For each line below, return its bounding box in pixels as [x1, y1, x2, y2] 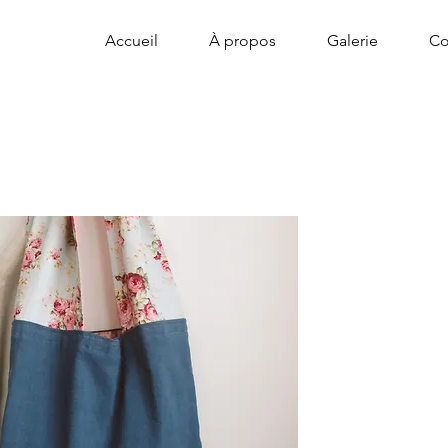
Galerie [326, 31, 378, 50]
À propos [208, 31, 276, 50]
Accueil [104, 31, 158, 50]
